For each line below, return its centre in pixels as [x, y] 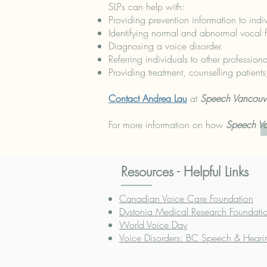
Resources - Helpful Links [185, 172]
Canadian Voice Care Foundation [186, 198]
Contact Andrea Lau [148, 98]
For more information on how [167, 125]
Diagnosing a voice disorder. [166, 46]
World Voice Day [153, 225]
